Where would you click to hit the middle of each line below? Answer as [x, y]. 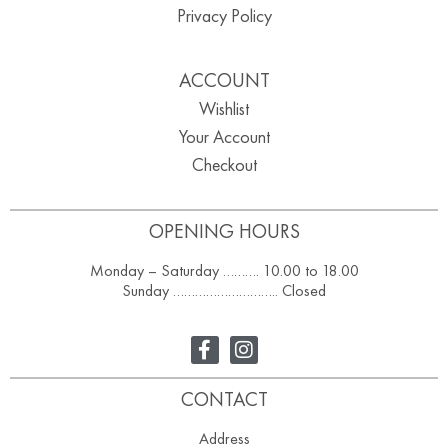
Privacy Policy [224, 16]
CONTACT [224, 398]
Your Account [224, 137]
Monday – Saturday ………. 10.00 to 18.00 [224, 271]
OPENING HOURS [224, 231]
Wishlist [224, 109]
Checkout [224, 165]
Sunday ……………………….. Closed [224, 291]
